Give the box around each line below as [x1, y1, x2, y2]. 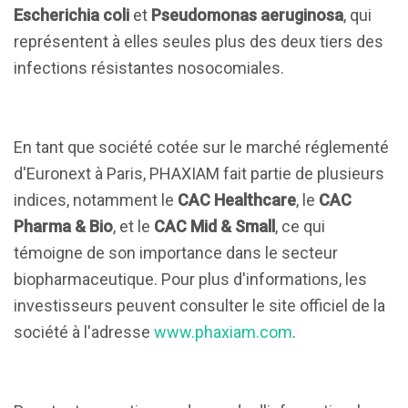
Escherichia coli [14, 5, 129, 25]
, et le [113, 217, 154, 236]
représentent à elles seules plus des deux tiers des [14, 32, 383, 51]
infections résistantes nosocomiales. [14, 58, 284, 77]
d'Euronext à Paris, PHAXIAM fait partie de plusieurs [14, 164, 384, 183]
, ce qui [275, 217, 325, 236]
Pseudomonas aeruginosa [151, 5, 343, 25]
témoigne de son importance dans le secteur [14, 243, 338, 262]
